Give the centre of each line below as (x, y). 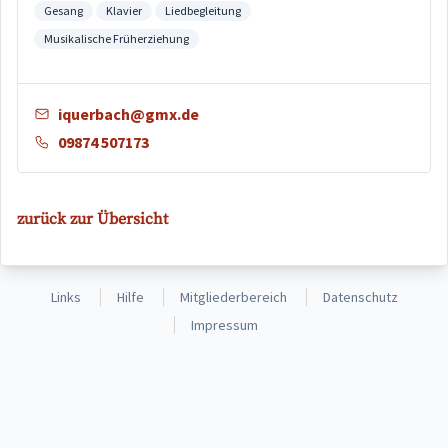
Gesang (63, 10)
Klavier (124, 10)
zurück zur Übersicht (92, 219)
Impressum (224, 325)
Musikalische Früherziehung (116, 38)
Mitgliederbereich (233, 297)
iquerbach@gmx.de (128, 114)
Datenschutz (360, 297)
